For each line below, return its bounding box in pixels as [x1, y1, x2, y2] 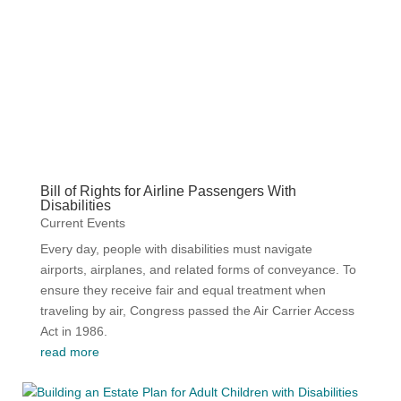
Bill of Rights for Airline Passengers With [39, 183, 296, 199]
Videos [173, 98, 227, 118]
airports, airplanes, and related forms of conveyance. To [39, 262, 356, 277]
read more [39, 345, 99, 359]
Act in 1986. [39, 324, 107, 338]
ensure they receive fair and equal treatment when [39, 283, 326, 297]
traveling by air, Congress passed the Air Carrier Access [39, 303, 354, 318]
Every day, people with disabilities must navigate [39, 242, 312, 256]
